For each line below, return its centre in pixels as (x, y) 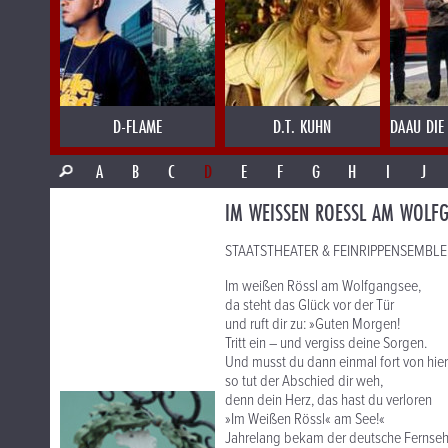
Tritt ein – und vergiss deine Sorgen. (326, 343)
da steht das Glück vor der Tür (309, 305)
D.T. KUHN (302, 126)
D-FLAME (137, 126)
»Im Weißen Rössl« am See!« (305, 419)
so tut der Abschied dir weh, (304, 381)
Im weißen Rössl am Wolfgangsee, (323, 286)
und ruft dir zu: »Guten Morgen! (312, 324)
